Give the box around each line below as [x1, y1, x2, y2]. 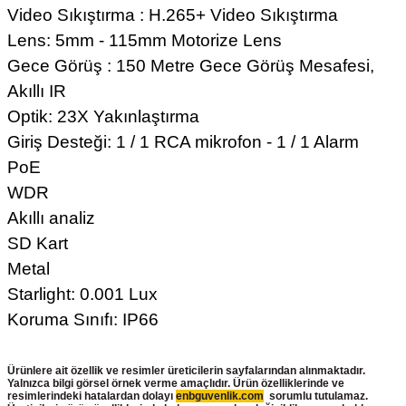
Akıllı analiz [7, 208, 95, 227]
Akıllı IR [7, 82, 66, 101]
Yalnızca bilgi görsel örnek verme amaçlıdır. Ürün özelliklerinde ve [7, 377, 344, 390]
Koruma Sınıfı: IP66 [7, 310, 159, 329]
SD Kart [7, 234, 68, 253]
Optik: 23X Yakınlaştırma [7, 107, 199, 126]
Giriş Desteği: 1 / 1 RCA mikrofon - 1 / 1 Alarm [7, 132, 359, 151]
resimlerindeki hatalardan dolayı [7, 390, 176, 402]
